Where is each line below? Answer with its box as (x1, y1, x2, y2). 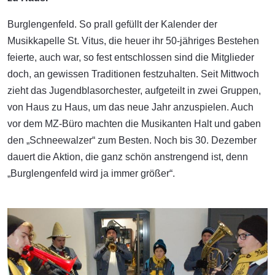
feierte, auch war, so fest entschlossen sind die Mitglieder (7, 52, 254, 63)
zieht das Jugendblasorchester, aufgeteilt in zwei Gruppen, (7, 85, 261, 96)
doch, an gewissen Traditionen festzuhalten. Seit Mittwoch (7, 68, 259, 79)
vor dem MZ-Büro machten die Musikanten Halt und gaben (7, 118, 261, 129)
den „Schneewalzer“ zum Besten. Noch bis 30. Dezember (7, 134, 257, 145)
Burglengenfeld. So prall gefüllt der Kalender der (7, 18, 217, 29)
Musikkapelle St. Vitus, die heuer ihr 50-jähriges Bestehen (7, 35, 259, 46)
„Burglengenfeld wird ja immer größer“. (7, 168, 175, 179)
